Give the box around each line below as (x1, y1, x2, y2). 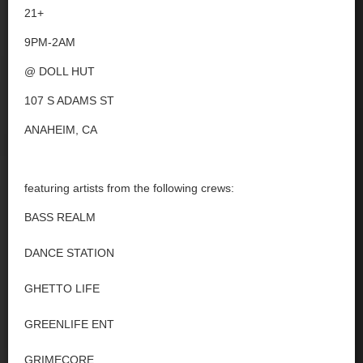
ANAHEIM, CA (24, 123, 97, 136)
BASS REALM (24, 211, 96, 224)
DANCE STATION (24, 246, 114, 259)
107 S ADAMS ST (24, 94, 114, 107)
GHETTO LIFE (24, 282, 100, 295)
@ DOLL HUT (24, 65, 95, 78)
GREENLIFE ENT (24, 318, 114, 331)
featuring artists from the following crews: (24, 181, 234, 194)
